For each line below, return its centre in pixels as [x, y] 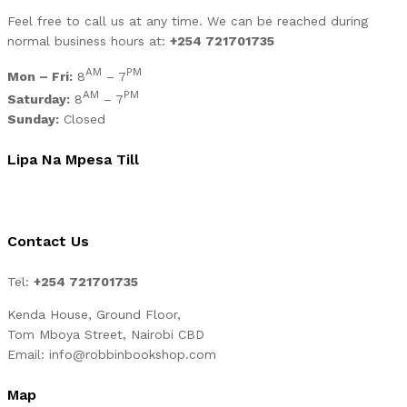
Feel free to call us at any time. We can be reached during [188, 21]
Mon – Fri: [40, 77]
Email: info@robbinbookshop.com [112, 354]
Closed [82, 119]
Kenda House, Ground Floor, [94, 314]
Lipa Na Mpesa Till [73, 159]
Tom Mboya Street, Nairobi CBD [106, 334]
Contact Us [48, 241]
